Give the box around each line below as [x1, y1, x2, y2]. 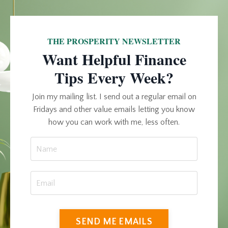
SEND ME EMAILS [76, 216, 152, 227]
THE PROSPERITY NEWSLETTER [47, 35, 181, 47]
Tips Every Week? [54, 66, 174, 89]
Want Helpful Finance [42, 48, 186, 71]
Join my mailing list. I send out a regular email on [32, 92, 196, 102]
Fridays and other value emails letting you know [33, 105, 195, 115]
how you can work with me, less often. [48, 118, 180, 127]
